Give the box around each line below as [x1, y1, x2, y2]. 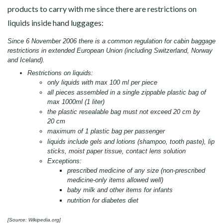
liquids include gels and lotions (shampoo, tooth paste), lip [47, 137, 215, 145]
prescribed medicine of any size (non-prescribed [67, 166, 205, 174]
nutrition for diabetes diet [67, 196, 138, 204]
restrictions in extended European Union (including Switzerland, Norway [7, 47, 213, 54]
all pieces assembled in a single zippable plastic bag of [47, 88, 206, 96]
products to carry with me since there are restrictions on [7, 4, 197, 13]
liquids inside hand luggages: [7, 18, 104, 27]
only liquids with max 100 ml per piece [47, 78, 157, 86]
